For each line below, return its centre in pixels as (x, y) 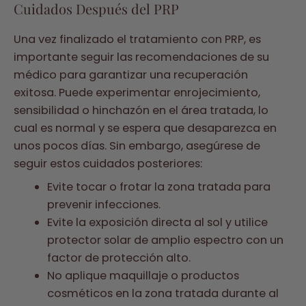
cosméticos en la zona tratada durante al (163, 293)
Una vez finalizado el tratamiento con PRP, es (137, 39)
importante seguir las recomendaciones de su (141, 57)
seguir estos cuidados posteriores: (108, 163)
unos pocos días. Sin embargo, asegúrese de (137, 145)
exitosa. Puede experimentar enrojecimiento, (137, 92)
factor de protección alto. (119, 258)
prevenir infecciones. (104, 204)
